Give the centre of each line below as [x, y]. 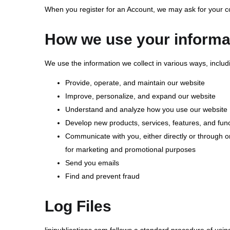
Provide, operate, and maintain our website [135, 82]
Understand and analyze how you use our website [146, 109]
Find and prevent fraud [102, 176]
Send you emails [92, 162]
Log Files [78, 206]
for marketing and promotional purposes [130, 149]
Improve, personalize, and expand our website [140, 96]
